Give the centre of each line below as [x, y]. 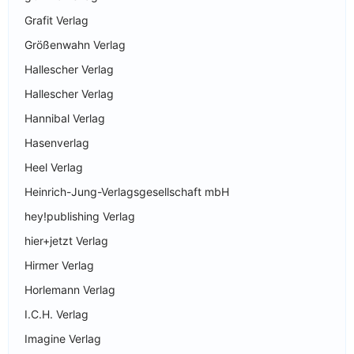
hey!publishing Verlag [80, 216]
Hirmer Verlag [59, 265]
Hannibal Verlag [65, 118]
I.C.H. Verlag [56, 314]
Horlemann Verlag [70, 289]
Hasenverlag [57, 142]
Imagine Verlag [63, 338]
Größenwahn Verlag [75, 44]
